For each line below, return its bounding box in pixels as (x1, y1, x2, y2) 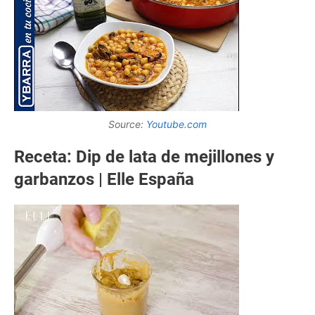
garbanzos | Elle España (14, 169, 194, 190)
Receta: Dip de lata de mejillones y (14, 147, 274, 167)
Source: (108, 118, 146, 131)
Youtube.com (146, 118, 207, 131)
